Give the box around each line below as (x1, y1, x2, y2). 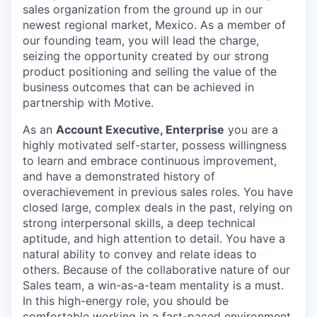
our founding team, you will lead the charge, (23, 33, 259, 47)
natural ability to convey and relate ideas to (23, 247, 257, 261)
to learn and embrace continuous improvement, (23, 154, 277, 168)
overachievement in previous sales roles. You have (23, 185, 293, 199)
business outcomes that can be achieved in (23, 80, 254, 94)
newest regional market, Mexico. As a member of (23, 18, 286, 32)
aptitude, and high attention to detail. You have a (23, 231, 285, 246)
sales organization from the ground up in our (23, 2, 263, 16)
